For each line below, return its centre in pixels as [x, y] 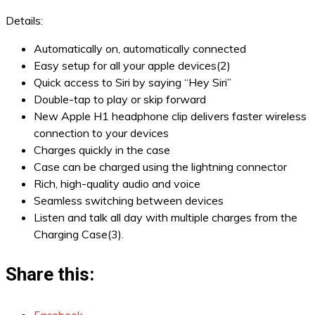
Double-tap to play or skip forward [120, 99]
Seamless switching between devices [129, 200]
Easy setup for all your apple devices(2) [132, 65]
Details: [24, 20]
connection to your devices [101, 133]
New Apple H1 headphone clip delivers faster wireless [170, 116]
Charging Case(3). [79, 234]
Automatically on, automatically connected [140, 49]
